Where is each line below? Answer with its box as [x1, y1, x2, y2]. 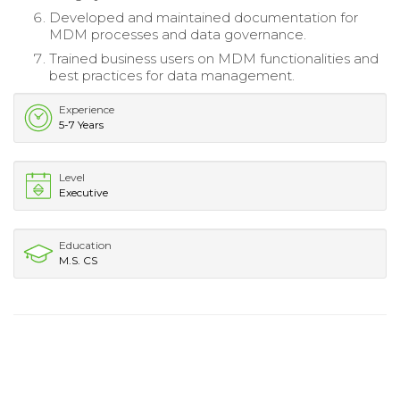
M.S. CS [59, 254, 97, 268]
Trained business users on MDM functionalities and [49, 50, 379, 68]
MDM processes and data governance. [49, 26, 306, 44]
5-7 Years [59, 118, 104, 132]
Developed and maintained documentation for [49, 9, 358, 27]
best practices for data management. [49, 67, 295, 85]
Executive [59, 186, 108, 200]
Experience [59, 103, 114, 117]
